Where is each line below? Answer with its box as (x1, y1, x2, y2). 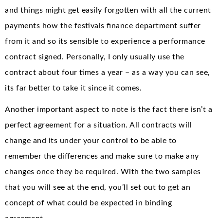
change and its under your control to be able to (5, 136, 177, 145)
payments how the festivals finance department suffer (5, 21, 201, 30)
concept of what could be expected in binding (5, 199, 172, 207)
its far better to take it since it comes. (5, 84, 142, 92)
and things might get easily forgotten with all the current (5, 6, 211, 14)
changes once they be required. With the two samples (5, 167, 201, 176)
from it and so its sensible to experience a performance (5, 37, 205, 45)
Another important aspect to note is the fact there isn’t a (5, 105, 212, 113)
